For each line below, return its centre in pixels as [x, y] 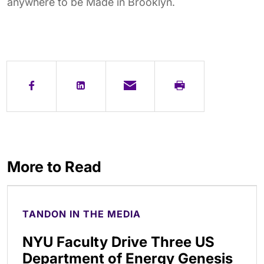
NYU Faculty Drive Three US [118, 242]
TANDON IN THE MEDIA [82, 214]
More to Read [54, 166]
